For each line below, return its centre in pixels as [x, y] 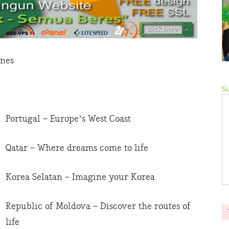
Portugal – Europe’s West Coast [68, 119]
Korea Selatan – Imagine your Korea [80, 177]
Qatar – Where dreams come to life [77, 148]
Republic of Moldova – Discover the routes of [98, 207]
